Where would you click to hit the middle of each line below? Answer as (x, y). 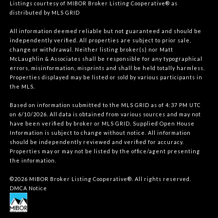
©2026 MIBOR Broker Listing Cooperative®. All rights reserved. (100, 179)
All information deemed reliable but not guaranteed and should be (106, 31)
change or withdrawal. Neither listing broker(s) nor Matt (91, 49)
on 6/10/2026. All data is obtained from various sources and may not (105, 114)
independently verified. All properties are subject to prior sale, (100, 40)
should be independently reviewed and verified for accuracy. (97, 142)
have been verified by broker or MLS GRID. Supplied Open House (102, 123)
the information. (33, 160)
